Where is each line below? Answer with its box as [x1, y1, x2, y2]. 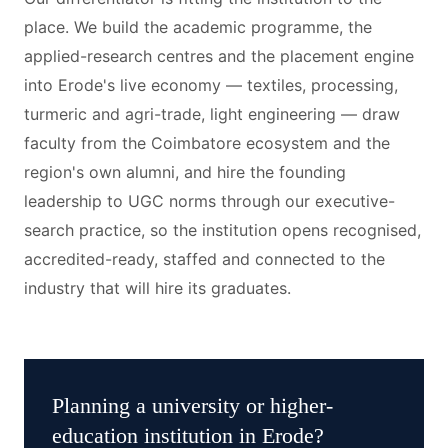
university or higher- [152, 393, 333, 418]
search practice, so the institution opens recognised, [24, 220, 421, 240]
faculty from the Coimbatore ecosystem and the [24, 133, 390, 153]
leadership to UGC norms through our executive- [24, 191, 395, 211]
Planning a [52, 393, 152, 418]
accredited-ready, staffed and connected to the [24, 249, 385, 269]
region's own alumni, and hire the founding [24, 162, 346, 182]
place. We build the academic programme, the [24, 17, 372, 37]
